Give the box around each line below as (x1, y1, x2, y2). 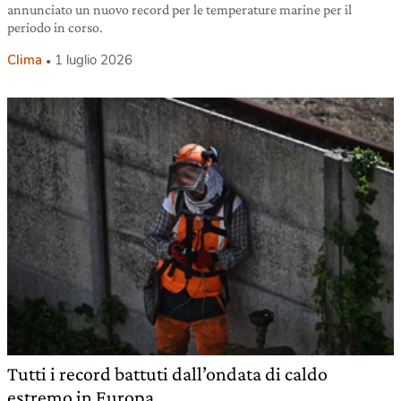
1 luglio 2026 (55, 51, 132, 70)
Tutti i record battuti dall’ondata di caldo (7, 363, 328, 386)
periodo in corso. (7, 20, 103, 36)
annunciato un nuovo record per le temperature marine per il (7, 2, 352, 18)
